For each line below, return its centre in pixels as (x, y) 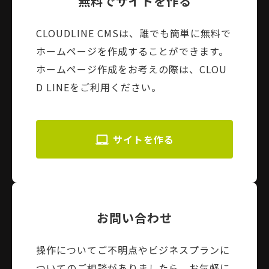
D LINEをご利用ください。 (99, 87)
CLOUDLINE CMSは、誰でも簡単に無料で (134, 33)
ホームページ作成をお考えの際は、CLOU (131, 69)
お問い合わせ (134, 217)
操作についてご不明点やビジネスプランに (133, 249)
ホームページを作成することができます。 (132, 51)
